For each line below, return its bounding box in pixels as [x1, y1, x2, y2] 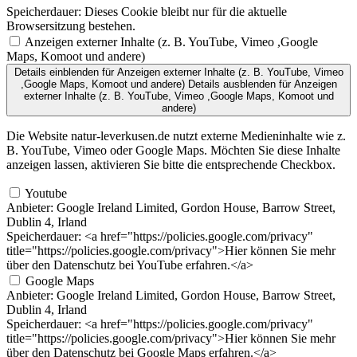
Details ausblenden [187, 78, 276, 91]
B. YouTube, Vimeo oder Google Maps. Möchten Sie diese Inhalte [6, 143, 340, 158]
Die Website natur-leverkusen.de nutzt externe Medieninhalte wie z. [6, 129, 346, 143]
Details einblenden [14, 66, 99, 79]
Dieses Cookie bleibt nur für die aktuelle [81, 5, 287, 19]
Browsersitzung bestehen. [6, 19, 135, 33]
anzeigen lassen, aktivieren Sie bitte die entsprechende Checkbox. [6, 158, 335, 172]
